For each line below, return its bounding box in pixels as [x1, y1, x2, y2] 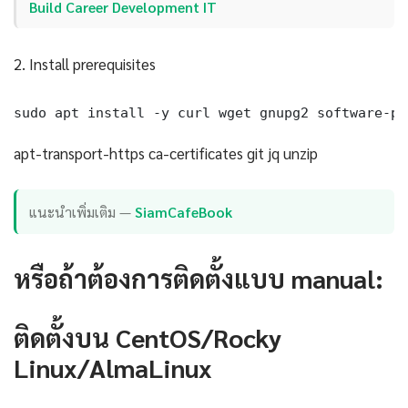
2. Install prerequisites [14, 54, 156, 75]
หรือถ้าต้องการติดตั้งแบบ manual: [14, 260, 383, 294]
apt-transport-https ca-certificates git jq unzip [14, 143, 318, 164]
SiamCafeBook [135, 201, 233, 221]
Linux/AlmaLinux [14, 350, 212, 383]
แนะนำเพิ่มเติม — [29, 201, 136, 221]
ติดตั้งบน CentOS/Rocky [14, 320, 281, 353]
